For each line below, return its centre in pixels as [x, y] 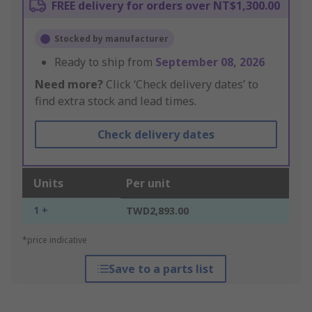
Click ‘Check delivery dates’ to [181, 85]
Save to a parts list [162, 269]
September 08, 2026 [210, 62]
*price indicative [55, 240]
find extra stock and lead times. [116, 101]
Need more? [69, 85]
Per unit [148, 184]
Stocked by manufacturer [111, 39]
